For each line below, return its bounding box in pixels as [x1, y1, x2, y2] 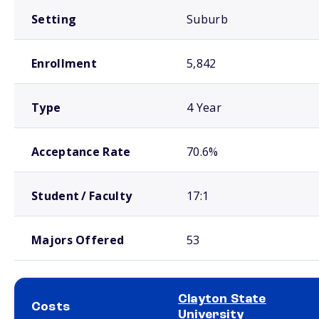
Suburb [187, 11, 228, 27]
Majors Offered [31, 232, 125, 248]
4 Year [187, 100, 221, 115]
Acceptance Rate [31, 144, 131, 159]
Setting [31, 11, 77, 27]
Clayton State [178, 293, 266, 305]
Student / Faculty [31, 188, 132, 204]
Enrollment [31, 56, 97, 71]
